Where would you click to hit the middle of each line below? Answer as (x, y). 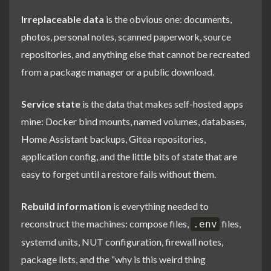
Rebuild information (66, 206)
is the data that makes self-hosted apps (162, 104)
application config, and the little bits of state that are (129, 157)
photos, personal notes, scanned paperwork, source (126, 37)
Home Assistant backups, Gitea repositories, (113, 139)
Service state (51, 104)
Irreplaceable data (63, 19)
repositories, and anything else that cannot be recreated (135, 54)
